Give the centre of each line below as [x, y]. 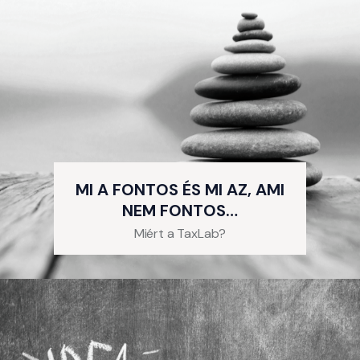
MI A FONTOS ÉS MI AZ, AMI [180, 189]
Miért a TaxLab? [180, 233]
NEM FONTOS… [180, 210]
